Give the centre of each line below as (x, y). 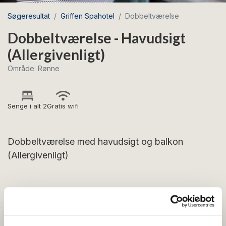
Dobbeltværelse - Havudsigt (97, 38)
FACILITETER (42, 192)
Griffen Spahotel (88, 16)
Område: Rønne (34, 68)
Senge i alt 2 (27, 106)
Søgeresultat (29, 16)
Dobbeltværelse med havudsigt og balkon (95, 142)
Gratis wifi (63, 106)
